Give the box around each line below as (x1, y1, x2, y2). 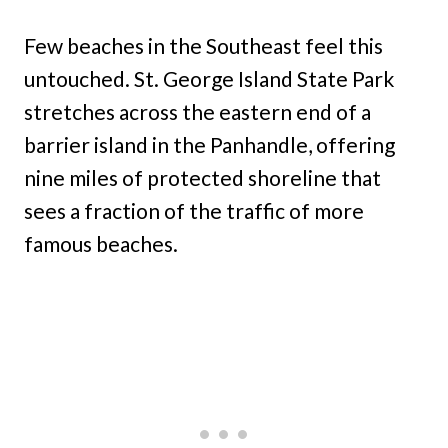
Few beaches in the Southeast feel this (24, 32, 383, 58)
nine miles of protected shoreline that (24, 164, 381, 190)
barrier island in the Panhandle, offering (24, 131, 395, 157)
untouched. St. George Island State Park (24, 65, 394, 91)
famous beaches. (24, 230, 178, 256)
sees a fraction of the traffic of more (24, 197, 364, 223)
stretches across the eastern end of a (24, 98, 371, 124)
